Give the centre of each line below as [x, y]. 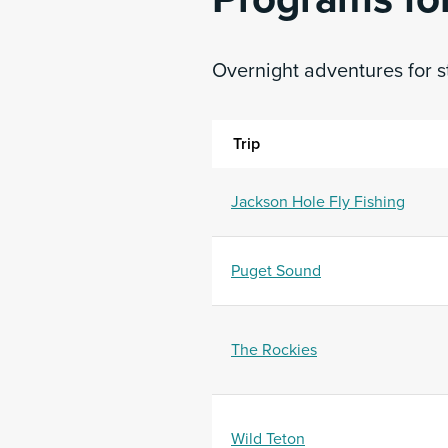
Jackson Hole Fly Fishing [318, 202]
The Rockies [274, 350]
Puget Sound [276, 271]
